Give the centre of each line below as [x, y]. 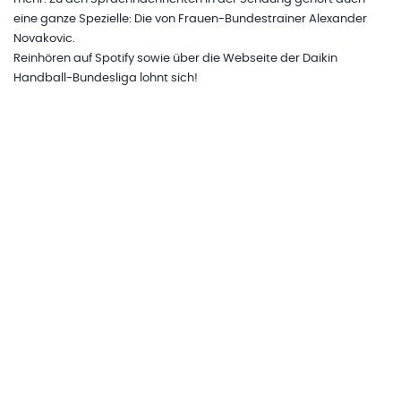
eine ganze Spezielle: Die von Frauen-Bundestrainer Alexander [190, 20]
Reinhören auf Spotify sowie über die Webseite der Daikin [175, 59]
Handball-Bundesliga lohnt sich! [106, 79]
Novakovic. [44, 39]
